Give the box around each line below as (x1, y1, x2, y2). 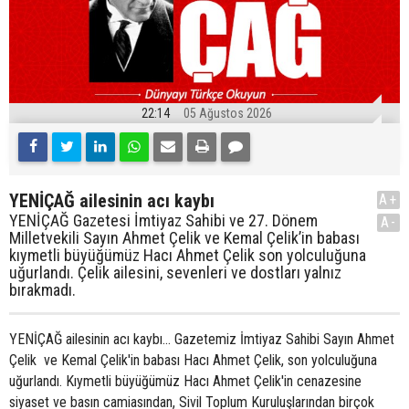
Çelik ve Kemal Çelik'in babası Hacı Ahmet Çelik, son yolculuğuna (9, 351, 377, 370)
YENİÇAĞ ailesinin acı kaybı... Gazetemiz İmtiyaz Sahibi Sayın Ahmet (9, 330, 394, 349)
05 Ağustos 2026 (184, 106, 272, 121)
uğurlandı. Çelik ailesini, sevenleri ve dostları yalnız (9, 263, 341, 283)
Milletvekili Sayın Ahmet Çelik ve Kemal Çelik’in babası (9, 228, 360, 248)
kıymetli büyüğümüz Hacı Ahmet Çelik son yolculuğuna (9, 246, 366, 266)
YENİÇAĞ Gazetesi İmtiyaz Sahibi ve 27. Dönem (9, 211, 318, 231)
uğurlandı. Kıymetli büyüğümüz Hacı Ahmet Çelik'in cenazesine (9, 372, 362, 391)
